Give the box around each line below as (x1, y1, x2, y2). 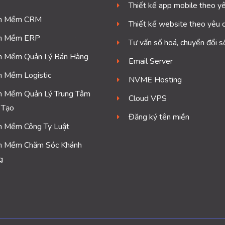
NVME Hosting (128, 74, 182, 86)
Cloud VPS (128, 93, 167, 104)
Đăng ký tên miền (128, 111, 189, 123)
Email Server (128, 56, 173, 67)
